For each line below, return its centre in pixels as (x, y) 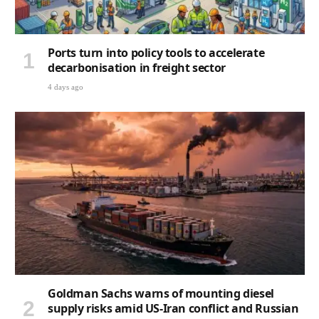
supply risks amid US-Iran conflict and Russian (173, 308)
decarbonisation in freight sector (137, 67)
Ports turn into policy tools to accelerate (156, 52)
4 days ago (66, 87)
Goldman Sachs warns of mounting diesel (161, 293)
